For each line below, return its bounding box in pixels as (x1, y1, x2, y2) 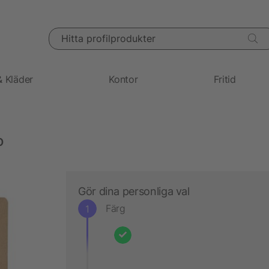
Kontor (109, 73, 138, 85)
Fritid (213, 73, 236, 85)
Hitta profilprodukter (47, 28, 124, 38)
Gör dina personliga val (78, 184, 190, 198)
